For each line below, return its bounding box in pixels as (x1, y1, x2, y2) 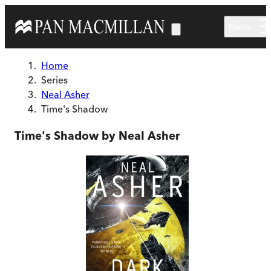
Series (41, 74, 68, 86)
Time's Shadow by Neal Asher (15, 128, 180, 143)
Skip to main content (4, 5, 94, 18)
